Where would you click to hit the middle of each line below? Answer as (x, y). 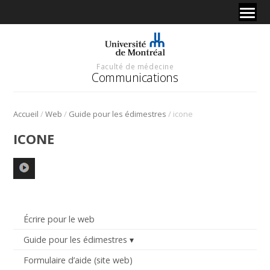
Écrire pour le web (59, 219)
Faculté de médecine (135, 66)
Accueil (26, 114)
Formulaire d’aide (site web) (78, 260)
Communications (135, 77)
